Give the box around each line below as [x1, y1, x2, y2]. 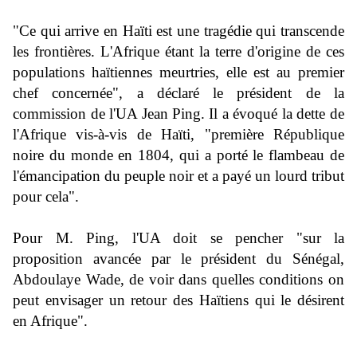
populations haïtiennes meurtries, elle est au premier [13, 64, 344, 81]
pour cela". [13, 188, 79, 206]
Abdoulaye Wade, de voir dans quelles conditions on [13, 271, 344, 288]
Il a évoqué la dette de [209, 105, 345, 123]
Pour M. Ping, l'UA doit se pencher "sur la [13, 229, 344, 247]
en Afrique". [13, 312, 88, 330]
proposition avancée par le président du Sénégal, [13, 250, 344, 268]
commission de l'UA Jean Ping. [13, 105, 206, 123]
